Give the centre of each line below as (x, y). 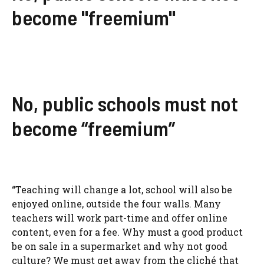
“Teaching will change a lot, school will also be (122, 190)
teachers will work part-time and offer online (120, 218)
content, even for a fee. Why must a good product (127, 232)
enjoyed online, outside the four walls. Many (116, 204)
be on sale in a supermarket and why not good (120, 246)
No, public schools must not (125, 103)
